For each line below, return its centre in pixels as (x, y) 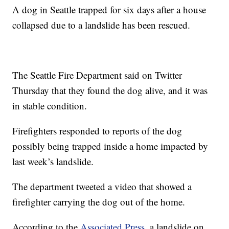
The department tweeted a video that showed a (102, 186)
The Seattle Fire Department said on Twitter (97, 75)
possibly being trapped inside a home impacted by (110, 146)
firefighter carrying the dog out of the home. (99, 201)
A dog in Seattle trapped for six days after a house (109, 9)
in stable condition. (50, 105)
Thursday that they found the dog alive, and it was (110, 90)
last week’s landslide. (53, 161)
